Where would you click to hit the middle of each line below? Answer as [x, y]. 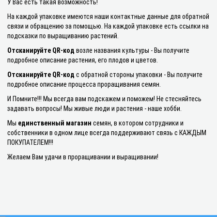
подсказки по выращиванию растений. [63, 36]
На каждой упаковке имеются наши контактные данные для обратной [108, 16]
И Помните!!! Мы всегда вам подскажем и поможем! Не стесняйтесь [104, 99]
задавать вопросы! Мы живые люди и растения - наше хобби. [95, 108]
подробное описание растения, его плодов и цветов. [83, 60]
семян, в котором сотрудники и [138, 123]
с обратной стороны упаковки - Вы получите [139, 75]
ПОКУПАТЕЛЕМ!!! [30, 142]
